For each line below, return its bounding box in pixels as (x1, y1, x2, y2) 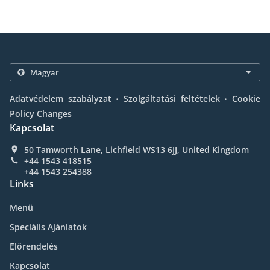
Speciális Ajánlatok (10, 221, 87, 233)
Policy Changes (10, 108, 72, 119)
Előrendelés (10, 240, 58, 252)
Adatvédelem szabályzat (10, 93, 111, 104)
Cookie (232, 93, 261, 104)
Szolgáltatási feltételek (124, 93, 220, 104)
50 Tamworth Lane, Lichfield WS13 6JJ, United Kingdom (24, 144, 249, 155)
